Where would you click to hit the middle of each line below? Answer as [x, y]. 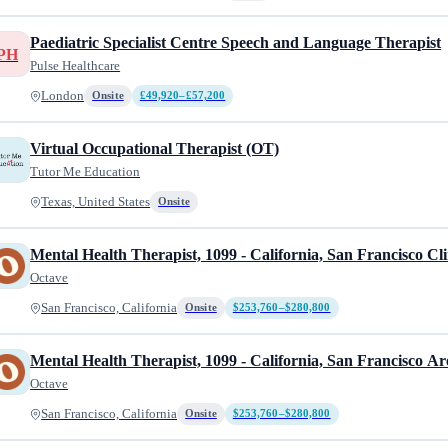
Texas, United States [96, 202]
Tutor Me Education [85, 171]
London [63, 96]
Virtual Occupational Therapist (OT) [155, 148]
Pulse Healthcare [75, 65]
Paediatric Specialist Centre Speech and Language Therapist [236, 42]
